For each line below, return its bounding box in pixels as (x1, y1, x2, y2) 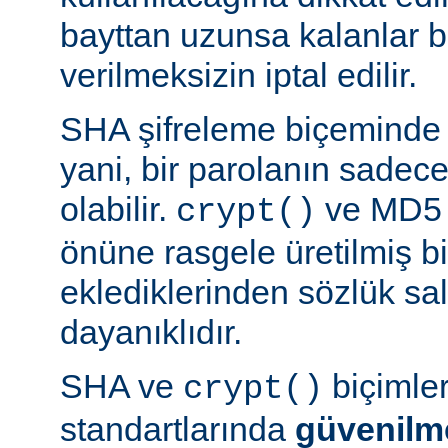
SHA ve (60, 366, 183, 405)
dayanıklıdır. (60, 312, 242, 351)
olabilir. (60, 189, 176, 228)
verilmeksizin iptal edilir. (60, 55, 417, 94)
